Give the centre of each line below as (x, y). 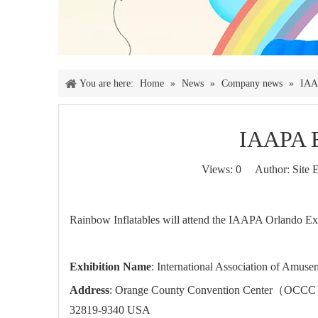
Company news (252, 83)
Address (89, 290)
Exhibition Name (110, 267)
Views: (219, 169)
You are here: (106, 83)
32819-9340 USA (110, 310)
